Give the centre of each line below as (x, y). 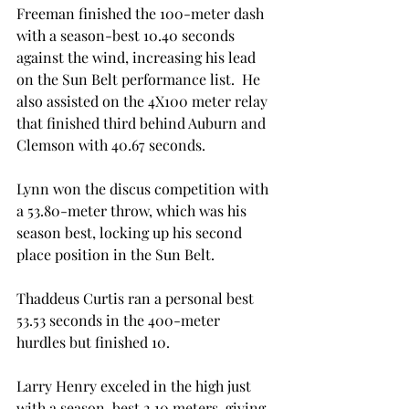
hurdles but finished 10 (91, 342)
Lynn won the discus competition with (144, 189)
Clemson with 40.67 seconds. (111, 145)
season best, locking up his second (131, 232)
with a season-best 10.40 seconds (127, 35)
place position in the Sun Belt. (115, 254)
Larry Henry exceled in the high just (136, 386)
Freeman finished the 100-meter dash (142, 13)
